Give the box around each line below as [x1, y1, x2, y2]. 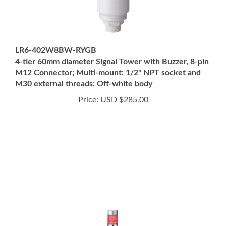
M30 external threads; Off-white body [15, 62, 152, 70]
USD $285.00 [98, 78, 148, 86]
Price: [78, 78, 98, 86]
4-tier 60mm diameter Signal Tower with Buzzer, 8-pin [15, 40, 209, 48]
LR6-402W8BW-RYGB [15, 29, 96, 37]
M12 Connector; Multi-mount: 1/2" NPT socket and [15, 51, 201, 59]
